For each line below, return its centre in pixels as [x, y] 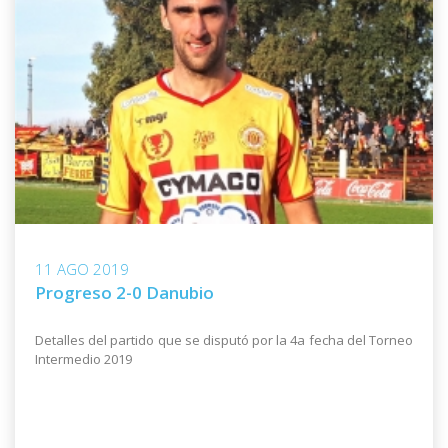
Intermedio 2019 [83, 359]
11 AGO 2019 [82, 269]
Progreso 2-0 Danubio [124, 293]
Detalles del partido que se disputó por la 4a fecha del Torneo [224, 340]
